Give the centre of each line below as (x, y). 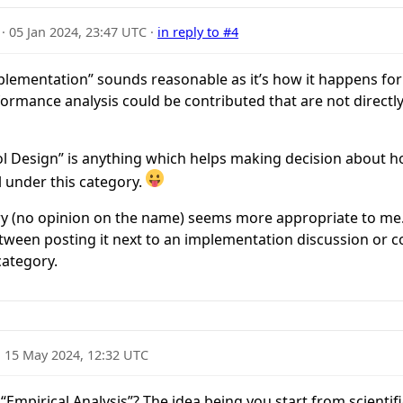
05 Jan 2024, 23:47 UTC (78, 31)
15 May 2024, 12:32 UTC (77, 354)
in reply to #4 (198, 31)
